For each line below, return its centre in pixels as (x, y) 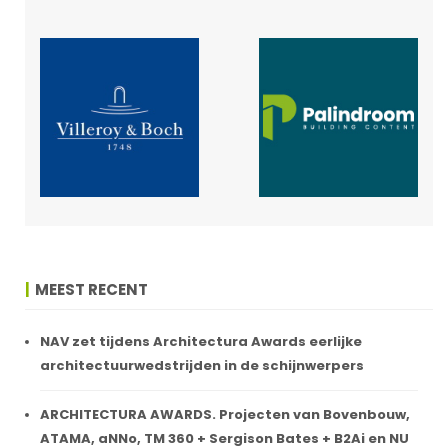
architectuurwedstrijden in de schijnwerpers (202, 365)
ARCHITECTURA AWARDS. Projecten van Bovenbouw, (225, 414)
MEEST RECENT (91, 289)
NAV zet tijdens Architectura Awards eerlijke (201, 341)
